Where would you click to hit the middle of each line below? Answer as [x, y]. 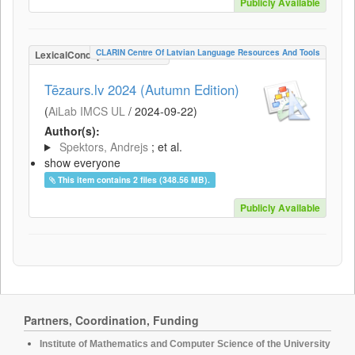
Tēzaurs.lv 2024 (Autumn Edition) [142, 90]
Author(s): [72, 131]
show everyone [82, 162]
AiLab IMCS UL [87, 111]
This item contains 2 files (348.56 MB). [134, 179]
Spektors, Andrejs [103, 147]
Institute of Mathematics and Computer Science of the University [185, 344]
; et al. [166, 147]
